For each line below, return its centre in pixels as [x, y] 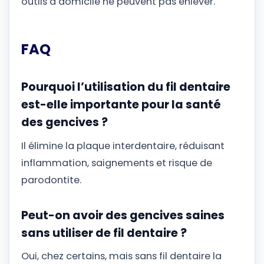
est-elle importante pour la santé [121, 105]
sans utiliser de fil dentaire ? [104, 233]
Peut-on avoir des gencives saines [123, 215]
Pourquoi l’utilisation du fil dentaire [126, 87]
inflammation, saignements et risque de [117, 163]
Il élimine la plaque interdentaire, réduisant [123, 146]
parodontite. [51, 180]
